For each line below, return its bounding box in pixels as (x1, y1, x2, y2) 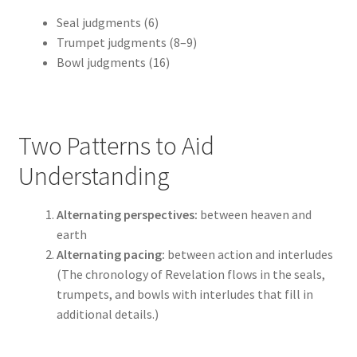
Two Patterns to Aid (18, 129, 214, 162)
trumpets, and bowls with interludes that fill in (56, 286, 313, 303)
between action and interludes (164, 246, 333, 263)
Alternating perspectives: (56, 206, 198, 223)
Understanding (18, 159, 170, 192)
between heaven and (197, 206, 312, 223)
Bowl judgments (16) (56, 53, 170, 70)
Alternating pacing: (56, 246, 165, 263)
